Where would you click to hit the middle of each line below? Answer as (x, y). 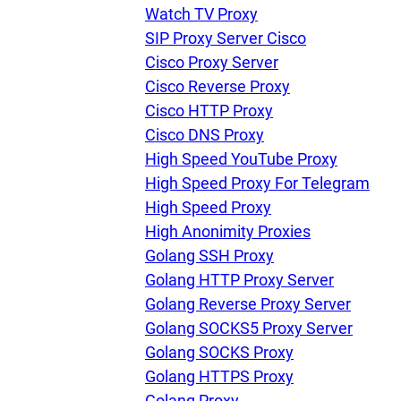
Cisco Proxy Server (212, 62)
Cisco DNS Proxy (205, 135)
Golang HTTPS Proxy (219, 376)
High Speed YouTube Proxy (241, 159)
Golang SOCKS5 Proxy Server (249, 328)
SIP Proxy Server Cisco (226, 38)
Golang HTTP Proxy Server (239, 280)
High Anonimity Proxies (228, 231)
